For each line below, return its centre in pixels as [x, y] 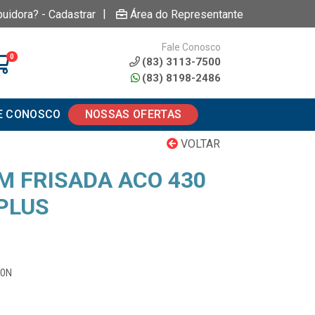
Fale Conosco [191, 47]
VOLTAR [199, 144]
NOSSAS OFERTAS [133, 114]
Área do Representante [187, 14]
